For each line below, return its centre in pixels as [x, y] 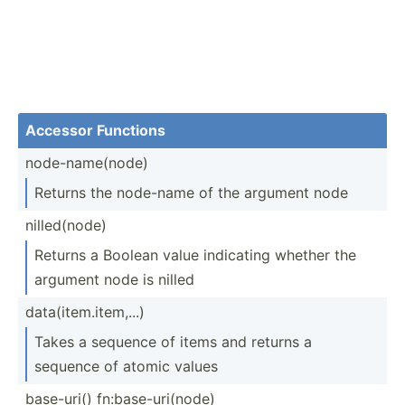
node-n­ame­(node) [87, 162]
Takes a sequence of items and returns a [173, 341]
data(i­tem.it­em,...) [85, 311]
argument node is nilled [114, 279]
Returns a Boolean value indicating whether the [195, 254]
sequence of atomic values [126, 366]
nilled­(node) [66, 225]
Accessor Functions [95, 130]
